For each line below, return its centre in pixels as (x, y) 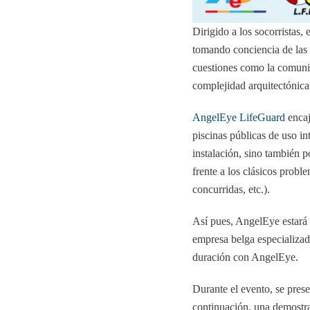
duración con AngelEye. (245, 257)
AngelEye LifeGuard (238, 117)
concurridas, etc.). (231, 189)
